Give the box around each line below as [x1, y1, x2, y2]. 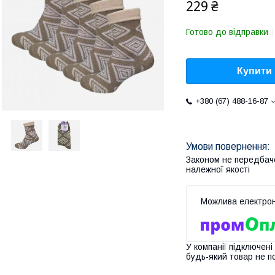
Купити [237, 66, 272, 77]
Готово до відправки [186, 27, 268, 37]
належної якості [186, 165, 250, 175]
